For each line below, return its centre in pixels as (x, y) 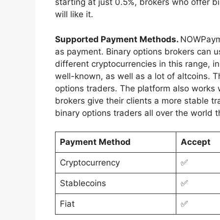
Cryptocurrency (90, 163)
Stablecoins (83, 183)
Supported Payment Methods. (118, 39)
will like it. (74, 14)
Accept (195, 142)
